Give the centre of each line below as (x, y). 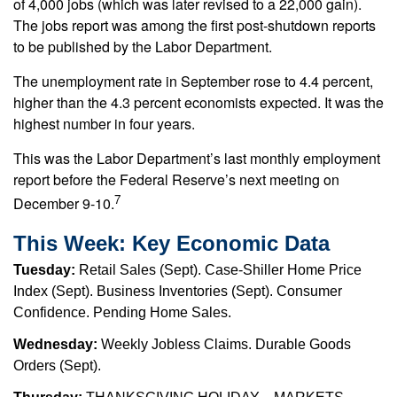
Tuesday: (46, 270)
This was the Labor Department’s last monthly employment (197, 158)
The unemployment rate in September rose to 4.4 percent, (193, 81)
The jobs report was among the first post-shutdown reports (195, 25)
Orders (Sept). (57, 366)
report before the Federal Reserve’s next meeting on (176, 179)
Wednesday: (57, 345)
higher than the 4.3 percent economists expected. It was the (198, 102)
